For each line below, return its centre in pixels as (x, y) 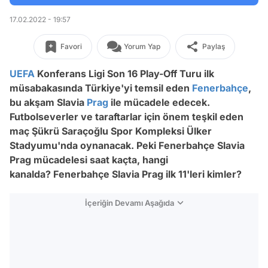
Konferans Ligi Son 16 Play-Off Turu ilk (124, 74)
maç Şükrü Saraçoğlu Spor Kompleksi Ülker (111, 131)
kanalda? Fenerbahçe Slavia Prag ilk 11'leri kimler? (126, 174)
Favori (71, 46)
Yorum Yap (142, 46)
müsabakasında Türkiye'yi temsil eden (101, 88)
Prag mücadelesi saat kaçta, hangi (89, 160)
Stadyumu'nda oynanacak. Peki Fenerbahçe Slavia (127, 145)
